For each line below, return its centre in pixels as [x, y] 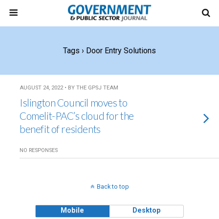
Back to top [113, 186]
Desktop [146, 210]
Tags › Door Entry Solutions [109, 51]
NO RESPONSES [39, 150]
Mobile [73, 210]
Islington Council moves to [74, 102]
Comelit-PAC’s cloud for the [77, 116]
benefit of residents [60, 129]
